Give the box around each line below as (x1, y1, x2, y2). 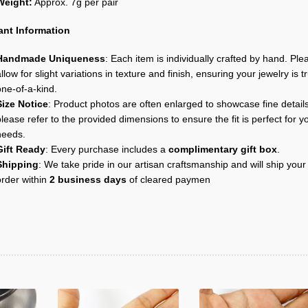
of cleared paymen (126, 175, 210, 186)
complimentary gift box (168, 144, 277, 155)
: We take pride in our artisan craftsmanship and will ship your (38, 159, 306, 170)
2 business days (49, 175, 126, 186)
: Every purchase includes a (45, 144, 168, 155)
